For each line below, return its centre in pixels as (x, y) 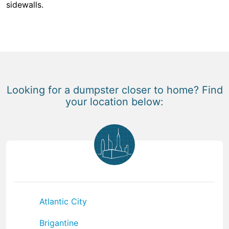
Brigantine (59, 223)
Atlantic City (63, 201)
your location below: (114, 101)
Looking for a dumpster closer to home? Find (114, 90)
